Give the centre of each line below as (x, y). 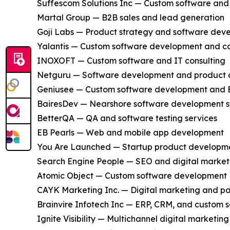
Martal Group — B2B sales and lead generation (131, 18)
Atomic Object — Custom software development (132, 176)
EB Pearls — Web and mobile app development (130, 133)
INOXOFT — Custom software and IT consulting (131, 61)
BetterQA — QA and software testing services (127, 118)
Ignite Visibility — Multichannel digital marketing (133, 219)
